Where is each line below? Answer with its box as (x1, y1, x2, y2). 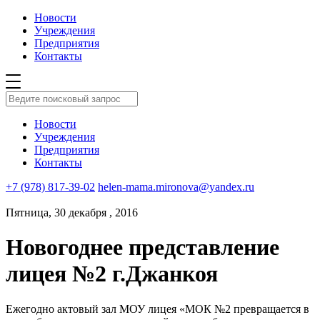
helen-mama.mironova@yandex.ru (98, 181, 254, 193)
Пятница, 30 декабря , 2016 (6, 206, 138, 219)
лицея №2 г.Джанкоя (6, 261, 218, 287)
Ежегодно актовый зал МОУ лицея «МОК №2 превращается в (6, 302, 309, 315)
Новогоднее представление (6, 234, 279, 261)
